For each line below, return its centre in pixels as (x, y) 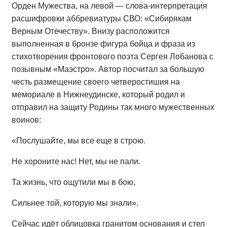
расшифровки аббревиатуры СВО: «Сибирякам (102, 18)
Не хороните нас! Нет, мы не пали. (76, 161)
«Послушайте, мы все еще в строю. (79, 141)
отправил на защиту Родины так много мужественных (113, 107)
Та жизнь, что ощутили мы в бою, (73, 182)
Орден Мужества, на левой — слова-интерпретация (109, 6)
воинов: (26, 120)
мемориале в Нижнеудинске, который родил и (98, 94)
